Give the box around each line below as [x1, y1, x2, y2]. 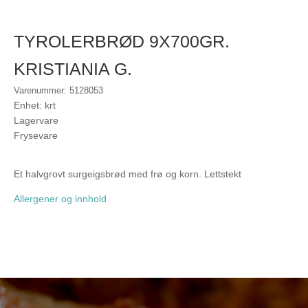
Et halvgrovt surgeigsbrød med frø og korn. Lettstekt [14, 168, 241, 179]
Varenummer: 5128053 [14, 85, 103, 96]
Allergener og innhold [14, 192, 107, 204]
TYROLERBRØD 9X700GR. [14, 31, 230, 51]
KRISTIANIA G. [14, 58, 132, 78]
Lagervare [14, 114, 58, 126]
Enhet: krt [14, 99, 56, 111]
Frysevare [14, 129, 58, 141]
